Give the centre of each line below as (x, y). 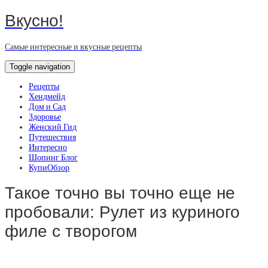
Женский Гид (53, 127)
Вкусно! (34, 20)
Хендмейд (47, 96)
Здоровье (45, 117)
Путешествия (52, 137)
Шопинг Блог (53, 157)
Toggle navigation (40, 66)
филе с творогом (71, 232)
